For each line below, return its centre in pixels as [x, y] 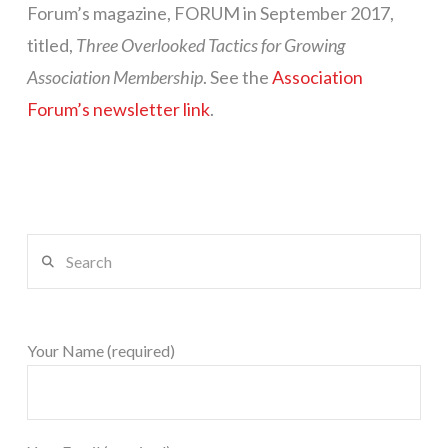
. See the [237, 77]
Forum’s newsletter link [118, 109]
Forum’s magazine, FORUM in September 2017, [210, 13]
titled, [51, 45]
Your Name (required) [100, 351]
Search [48, 247]
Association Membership [114, 77]
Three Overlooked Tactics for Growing [210, 45]
